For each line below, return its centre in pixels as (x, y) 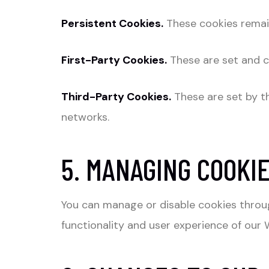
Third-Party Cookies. (116, 97)
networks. (85, 117)
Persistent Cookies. (112, 24)
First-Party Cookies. (114, 60)
